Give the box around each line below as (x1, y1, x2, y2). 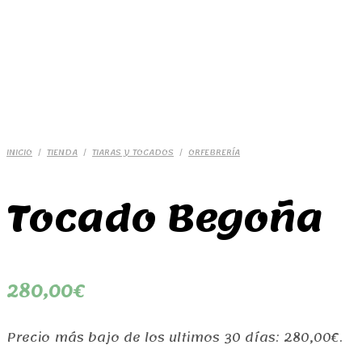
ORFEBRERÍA (188, 145, 240, 161)
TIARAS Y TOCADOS (92, 145, 174, 161)
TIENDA (47, 145, 78, 161)
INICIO (6, 145, 32, 161)
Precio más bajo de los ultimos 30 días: (6, 326, 284, 350)
